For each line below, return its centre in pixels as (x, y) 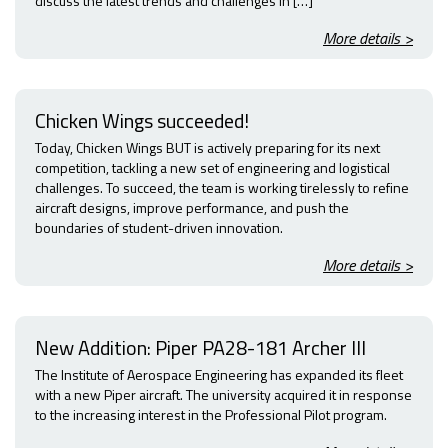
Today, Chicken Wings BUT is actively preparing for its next (207, 148)
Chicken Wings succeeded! (142, 121)
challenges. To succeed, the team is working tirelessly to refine (222, 188)
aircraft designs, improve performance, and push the (192, 208)
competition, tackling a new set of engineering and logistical (212, 168)
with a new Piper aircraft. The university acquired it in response (223, 395)
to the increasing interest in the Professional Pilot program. (211, 415)
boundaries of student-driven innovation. (159, 228)
